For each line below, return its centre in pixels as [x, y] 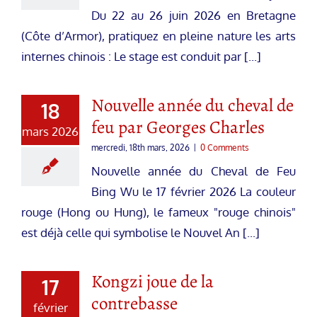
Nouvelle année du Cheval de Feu [194, 171]
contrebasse [134, 303]
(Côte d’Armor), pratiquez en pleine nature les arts [158, 35]
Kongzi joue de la [152, 281]
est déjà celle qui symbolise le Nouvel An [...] [140, 232]
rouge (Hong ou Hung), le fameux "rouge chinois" [158, 212]
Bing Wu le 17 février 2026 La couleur [194, 191]
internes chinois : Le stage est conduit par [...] [141, 56]
